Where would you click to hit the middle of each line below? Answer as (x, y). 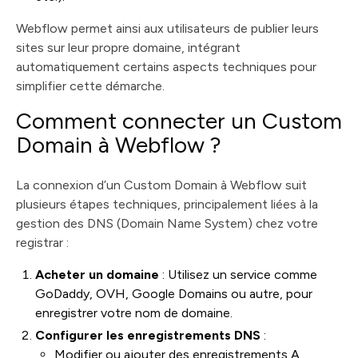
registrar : (42, 243)
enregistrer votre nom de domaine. (134, 313)
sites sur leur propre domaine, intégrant (128, 48)
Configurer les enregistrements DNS (148, 335)
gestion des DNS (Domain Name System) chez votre (167, 223)
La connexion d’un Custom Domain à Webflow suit (161, 185)
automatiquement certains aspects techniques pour (166, 67)
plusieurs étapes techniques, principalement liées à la (167, 204)
